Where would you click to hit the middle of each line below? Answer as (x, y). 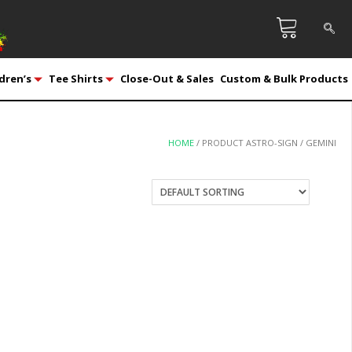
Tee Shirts (75, 78)
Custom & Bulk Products (284, 78)
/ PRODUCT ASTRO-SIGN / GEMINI (265, 142)
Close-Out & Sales (167, 78)
